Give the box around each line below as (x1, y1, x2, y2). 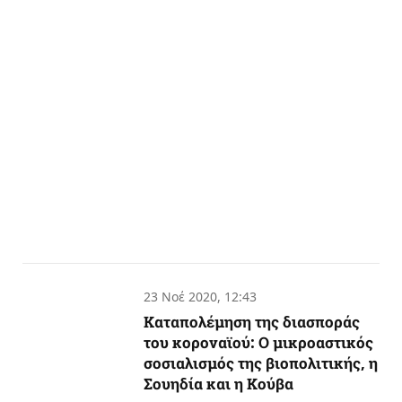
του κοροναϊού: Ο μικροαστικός (144, 331, 374, 353)
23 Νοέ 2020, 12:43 (144, 287, 258, 305)
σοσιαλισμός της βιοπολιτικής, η (144, 352, 379, 373)
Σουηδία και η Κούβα (144, 372, 294, 394)
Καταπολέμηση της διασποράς (144, 310, 361, 332)
